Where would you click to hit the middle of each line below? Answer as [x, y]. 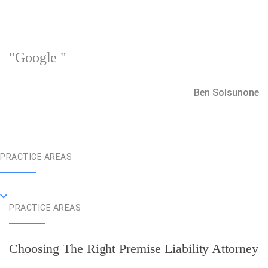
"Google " [38, 57]
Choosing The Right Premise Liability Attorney [134, 249]
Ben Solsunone [226, 92]
